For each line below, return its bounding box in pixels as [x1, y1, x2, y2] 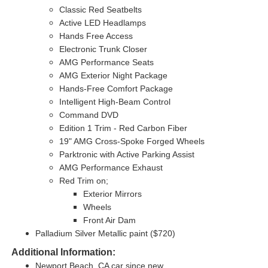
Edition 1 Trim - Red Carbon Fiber [59, 123, 187, 133]
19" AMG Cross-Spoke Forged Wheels [59, 136, 205, 147]
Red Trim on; [59, 176, 108, 186]
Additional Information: [11, 247, 115, 258]
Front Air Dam [83, 215, 136, 226]
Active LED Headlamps [59, 18, 146, 28]
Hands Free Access [59, 31, 133, 41]
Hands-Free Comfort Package [59, 84, 173, 94]
